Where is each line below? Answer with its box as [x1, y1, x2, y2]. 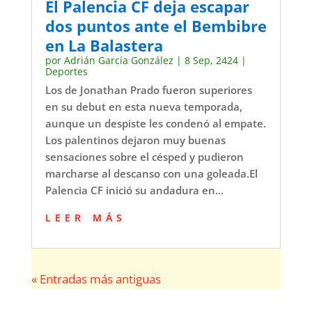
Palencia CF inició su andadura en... [45, 182, 224, 197]
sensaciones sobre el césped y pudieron [45, 149, 244, 164]
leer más [45, 206, 126, 226]
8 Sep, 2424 [184, 53, 238, 67]
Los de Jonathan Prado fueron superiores [45, 82, 252, 97]
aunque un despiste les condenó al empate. [45, 116, 266, 130]
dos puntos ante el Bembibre [45, 15, 267, 36]
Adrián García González [63, 53, 173, 67]
